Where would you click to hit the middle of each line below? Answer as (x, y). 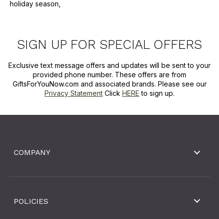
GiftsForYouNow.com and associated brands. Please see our (109, 84)
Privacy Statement (74, 93)
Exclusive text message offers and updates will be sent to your (109, 65)
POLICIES (31, 201)
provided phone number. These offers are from (109, 74)
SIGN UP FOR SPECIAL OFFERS (109, 44)
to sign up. (157, 93)
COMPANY (32, 153)
